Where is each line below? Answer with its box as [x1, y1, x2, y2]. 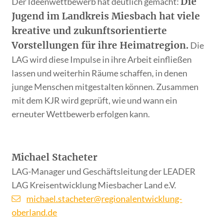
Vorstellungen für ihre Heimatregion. [12, 39, 189, 51]
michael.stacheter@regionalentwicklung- [26, 193, 182, 204]
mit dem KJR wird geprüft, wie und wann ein [12, 94, 178, 106]
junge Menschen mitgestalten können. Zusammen [12, 81, 199, 92]
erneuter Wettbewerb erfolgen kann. [12, 108, 152, 119]
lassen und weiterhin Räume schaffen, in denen [12, 67, 188, 78]
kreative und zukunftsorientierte [12, 24, 167, 36]
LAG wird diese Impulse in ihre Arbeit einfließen [12, 54, 192, 65]
